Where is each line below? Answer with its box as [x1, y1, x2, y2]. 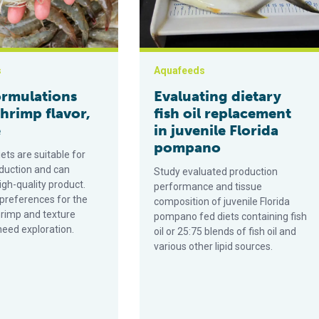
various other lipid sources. [154, 241, 273, 252]
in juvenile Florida [154, 122, 279, 139]
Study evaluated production [154, 166, 278, 177]
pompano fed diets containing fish [154, 211, 308, 222]
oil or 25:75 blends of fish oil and [154, 226, 297, 237]
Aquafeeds [154, 65, 206, 76]
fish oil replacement [154, 105, 292, 122]
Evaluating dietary [154, 88, 282, 105]
